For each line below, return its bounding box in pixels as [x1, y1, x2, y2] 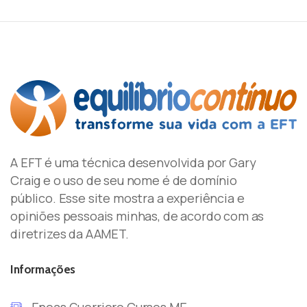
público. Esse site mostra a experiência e [10, 189, 245, 206]
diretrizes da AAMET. [10, 225, 129, 242]
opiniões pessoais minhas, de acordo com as [10, 207, 265, 224]
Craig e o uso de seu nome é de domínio [10, 171, 237, 188]
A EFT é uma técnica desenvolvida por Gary [10, 153, 256, 171]
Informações [10, 262, 76, 277]
